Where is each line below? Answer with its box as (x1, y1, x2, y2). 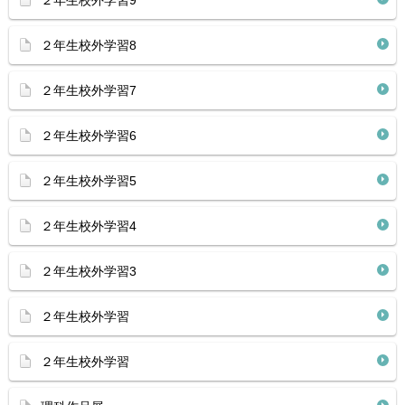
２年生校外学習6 (41, 128, 137, 143)
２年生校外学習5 (41, 174, 137, 188)
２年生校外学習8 (41, 38, 137, 52)
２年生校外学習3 (41, 264, 137, 278)
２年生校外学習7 (41, 83, 137, 98)
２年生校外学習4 (41, 219, 137, 233)
